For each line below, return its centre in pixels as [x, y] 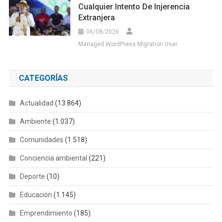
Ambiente [35, 121]
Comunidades [41, 139]
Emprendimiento [46, 213]
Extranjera [97, 17]
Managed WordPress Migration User [128, 44]
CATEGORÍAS [43, 78]
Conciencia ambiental [53, 158]
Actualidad [36, 103]
